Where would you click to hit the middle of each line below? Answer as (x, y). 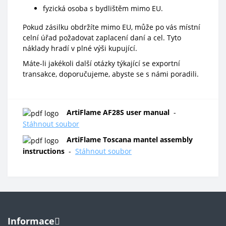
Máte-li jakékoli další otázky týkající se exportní (101, 64)
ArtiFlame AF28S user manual (118, 112)
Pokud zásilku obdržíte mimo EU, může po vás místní (111, 27)
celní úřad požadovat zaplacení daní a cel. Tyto (102, 38)
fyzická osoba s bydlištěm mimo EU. (103, 9)
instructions (44, 151)
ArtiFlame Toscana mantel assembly (130, 139)
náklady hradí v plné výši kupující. (80, 48)
